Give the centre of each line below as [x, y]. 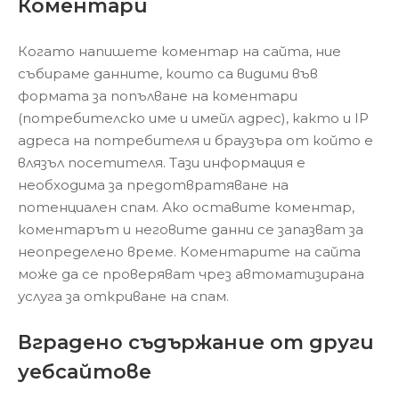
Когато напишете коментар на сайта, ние [179, 51]
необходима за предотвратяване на [153, 185]
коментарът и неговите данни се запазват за [191, 229]
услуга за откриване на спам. [123, 296]
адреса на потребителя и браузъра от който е [195, 140]
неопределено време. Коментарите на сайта [189, 252]
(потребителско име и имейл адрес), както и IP [193, 118]
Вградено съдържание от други [196, 342]
